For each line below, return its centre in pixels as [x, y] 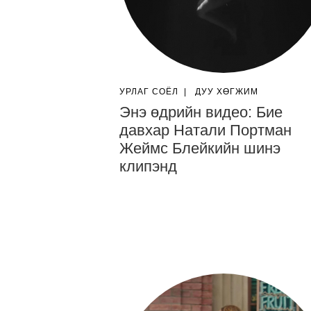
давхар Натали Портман [205, 130]
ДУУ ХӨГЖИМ [227, 92]
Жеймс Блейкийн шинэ [200, 148]
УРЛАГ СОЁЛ [149, 92]
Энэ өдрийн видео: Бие [201, 112]
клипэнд [148, 166]
